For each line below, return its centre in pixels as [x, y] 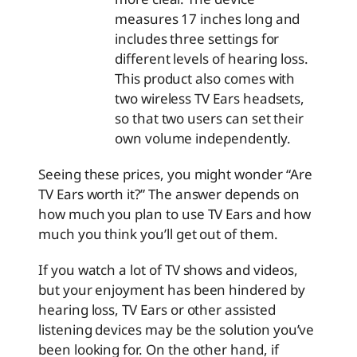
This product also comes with [205, 79]
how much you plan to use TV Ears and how [175, 214]
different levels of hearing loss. [212, 59]
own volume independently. [203, 139]
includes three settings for [197, 39]
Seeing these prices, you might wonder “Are [175, 175]
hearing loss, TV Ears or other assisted [157, 310]
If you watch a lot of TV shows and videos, [168, 270]
